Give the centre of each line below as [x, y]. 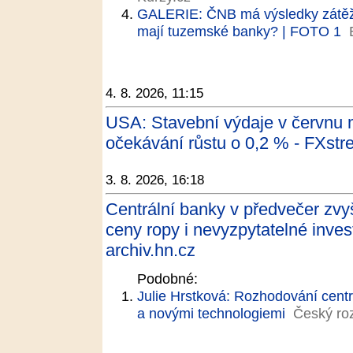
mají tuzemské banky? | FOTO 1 [239, 31]
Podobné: [167, 279]
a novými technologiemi [211, 313]
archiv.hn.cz [150, 250]
